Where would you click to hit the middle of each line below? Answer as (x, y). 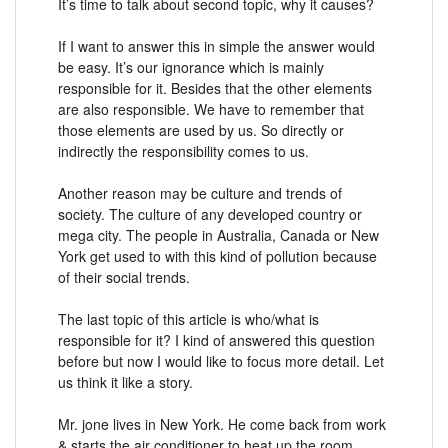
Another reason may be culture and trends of (200, 192)
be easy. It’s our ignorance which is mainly (191, 66)
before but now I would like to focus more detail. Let (221, 360)
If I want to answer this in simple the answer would (216, 45)
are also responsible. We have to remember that (211, 108)
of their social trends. (124, 276)
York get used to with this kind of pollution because (217, 255)
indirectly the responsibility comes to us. (183, 150)
